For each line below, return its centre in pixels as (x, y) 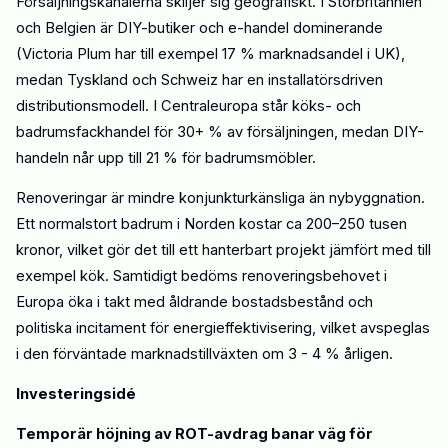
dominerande (336, 27)
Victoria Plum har (79, 53)
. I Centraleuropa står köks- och (253, 105)
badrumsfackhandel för (96, 131)
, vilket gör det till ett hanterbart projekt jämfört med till (245, 249)
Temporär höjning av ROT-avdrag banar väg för (194, 433)
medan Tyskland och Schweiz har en (142, 79)
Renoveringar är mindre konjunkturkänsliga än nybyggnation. (220, 197)
